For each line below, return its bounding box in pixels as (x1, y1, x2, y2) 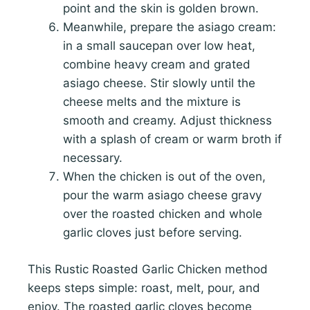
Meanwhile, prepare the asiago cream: (63, 20, 276, 35)
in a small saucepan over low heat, (63, 39, 255, 53)
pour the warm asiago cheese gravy (63, 188, 262, 203)
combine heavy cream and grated (63, 57, 250, 72)
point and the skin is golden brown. (63, 1, 259, 16)
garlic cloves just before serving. (63, 226, 242, 240)
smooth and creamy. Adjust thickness (63, 113, 272, 128)
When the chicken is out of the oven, (63, 170, 266, 184)
